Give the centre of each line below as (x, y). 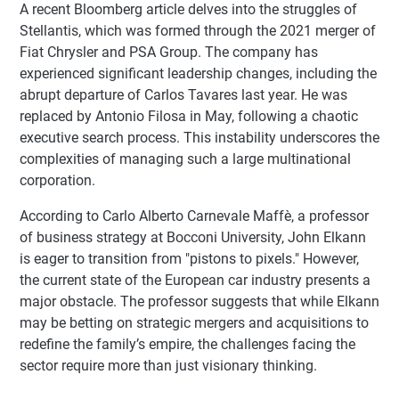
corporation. (57, 181)
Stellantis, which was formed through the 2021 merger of (198, 31)
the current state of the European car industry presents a (195, 281)
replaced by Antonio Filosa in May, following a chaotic (189, 117)
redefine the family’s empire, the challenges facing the (187, 345)
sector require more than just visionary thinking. (168, 366)
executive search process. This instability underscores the (199, 138)
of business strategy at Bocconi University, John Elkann (193, 238)
